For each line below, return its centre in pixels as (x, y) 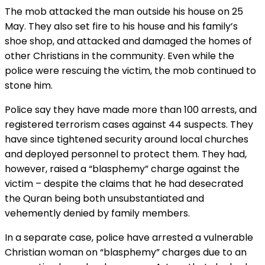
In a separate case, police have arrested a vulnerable (129, 237)
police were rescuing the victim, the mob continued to (130, 70)
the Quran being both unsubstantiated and (104, 198)
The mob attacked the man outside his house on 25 (124, 11)
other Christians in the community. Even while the (119, 56)
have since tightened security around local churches (127, 139)
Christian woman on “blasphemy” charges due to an (126, 252)
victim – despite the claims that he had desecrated (124, 183)
